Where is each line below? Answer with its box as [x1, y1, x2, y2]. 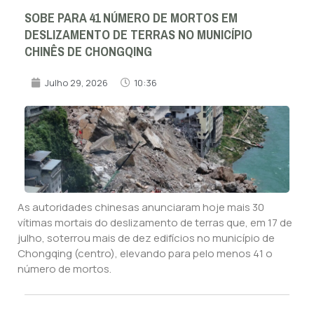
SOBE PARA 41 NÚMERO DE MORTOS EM [25, 6, 238, 30]
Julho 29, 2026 [45, 76, 108, 89]
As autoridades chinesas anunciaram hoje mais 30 [18, 199, 264, 214]
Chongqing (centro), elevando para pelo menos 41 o [18, 245, 273, 261]
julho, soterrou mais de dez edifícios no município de [18, 230, 275, 245]
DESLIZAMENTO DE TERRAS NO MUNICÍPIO [25, 22, 252, 47]
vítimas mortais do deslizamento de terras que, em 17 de [18, 214, 292, 230]
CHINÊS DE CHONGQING [25, 39, 152, 64]
